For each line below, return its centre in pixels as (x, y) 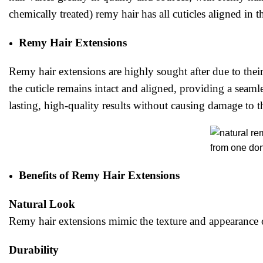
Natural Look (42, 204)
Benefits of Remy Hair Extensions (99, 175)
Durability (34, 250)
